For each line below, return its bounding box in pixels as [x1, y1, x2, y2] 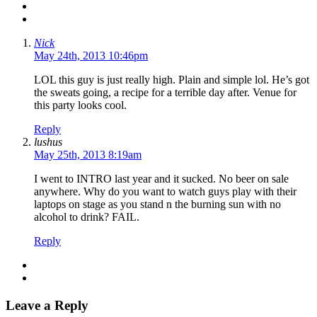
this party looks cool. [34, 99, 127, 112]
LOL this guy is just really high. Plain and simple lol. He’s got [34, 74, 309, 86]
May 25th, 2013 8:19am [34, 149, 142, 161]
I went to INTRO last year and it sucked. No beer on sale [34, 173, 289, 185]
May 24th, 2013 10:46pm [34, 50, 148, 62]
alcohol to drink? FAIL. [34, 211, 139, 224]
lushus [34, 136, 62, 149]
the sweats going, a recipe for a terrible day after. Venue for [34, 86, 296, 99]
